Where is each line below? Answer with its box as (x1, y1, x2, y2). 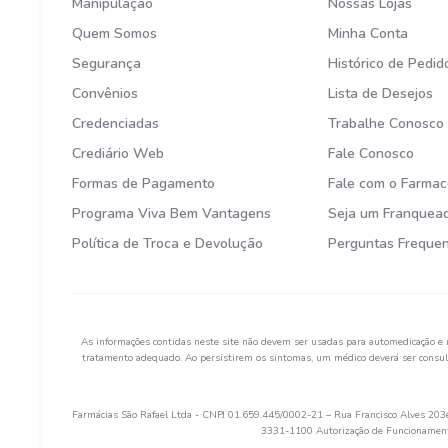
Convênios (72, 84, 138, 104)
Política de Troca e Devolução (72, 234, 263, 254)
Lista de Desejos (328, 84, 434, 104)
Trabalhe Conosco (328, 114, 445, 134)
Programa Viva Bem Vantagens (72, 204, 271, 224)
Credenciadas (72, 114, 159, 134)
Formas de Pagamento (72, 174, 215, 194)
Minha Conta (328, 24, 409, 44)
